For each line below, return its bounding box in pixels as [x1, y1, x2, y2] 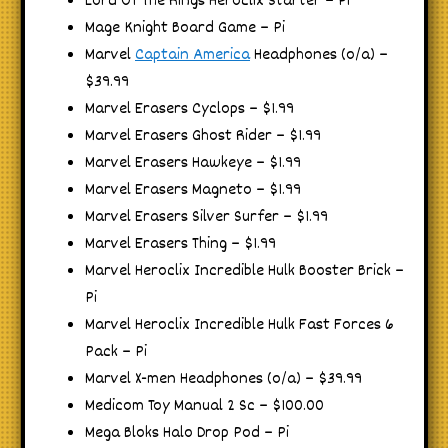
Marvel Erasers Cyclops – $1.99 [85, 96, 294, 122]
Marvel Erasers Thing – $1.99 [85, 231, 276, 257]
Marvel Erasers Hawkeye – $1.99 [85, 150, 301, 176]
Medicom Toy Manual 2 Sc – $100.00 [85, 393, 324, 419]
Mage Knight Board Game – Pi [85, 15, 285, 41]
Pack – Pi [85, 339, 147, 365]
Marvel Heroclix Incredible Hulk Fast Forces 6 [85, 312, 394, 338]
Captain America [135, 42, 250, 68]
